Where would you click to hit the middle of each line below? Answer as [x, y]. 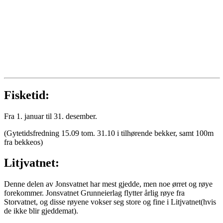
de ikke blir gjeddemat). [41, 211]
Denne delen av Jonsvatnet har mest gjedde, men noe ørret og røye [108, 184]
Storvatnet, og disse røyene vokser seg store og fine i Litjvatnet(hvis [110, 202]
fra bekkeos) [23, 142]
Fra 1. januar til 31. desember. [51, 116]
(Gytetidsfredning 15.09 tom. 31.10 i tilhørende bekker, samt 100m [109, 133]
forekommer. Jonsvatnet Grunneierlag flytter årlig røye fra [94, 193]
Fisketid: [27, 95]
